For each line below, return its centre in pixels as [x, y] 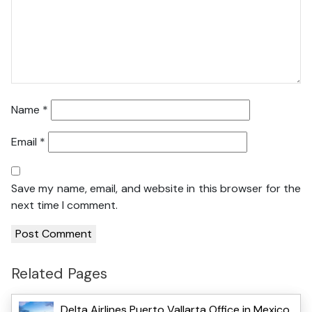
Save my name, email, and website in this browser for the [156, 189]
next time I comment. [64, 205]
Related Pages [59, 274]
